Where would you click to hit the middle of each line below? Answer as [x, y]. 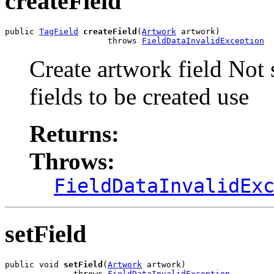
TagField [59, 32]
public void [34, 264]
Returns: [74, 134]
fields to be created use [139, 97]
